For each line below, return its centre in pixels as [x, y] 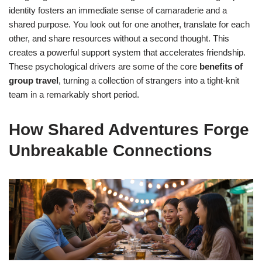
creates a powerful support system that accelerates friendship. [127, 52]
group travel [34, 80]
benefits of [221, 66]
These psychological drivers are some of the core [104, 66]
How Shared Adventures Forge [129, 130]
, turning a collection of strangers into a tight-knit [149, 80]
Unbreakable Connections [111, 151]
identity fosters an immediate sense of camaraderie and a [118, 10]
